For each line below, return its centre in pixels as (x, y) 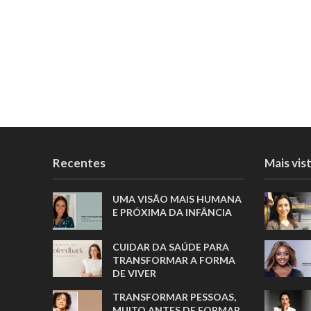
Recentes (79, 162)
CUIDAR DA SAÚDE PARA (171, 246)
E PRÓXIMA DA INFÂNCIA (174, 212)
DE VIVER (135, 273)
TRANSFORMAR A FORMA (174, 260)
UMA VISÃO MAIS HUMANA (177, 199)
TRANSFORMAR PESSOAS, (175, 296)
